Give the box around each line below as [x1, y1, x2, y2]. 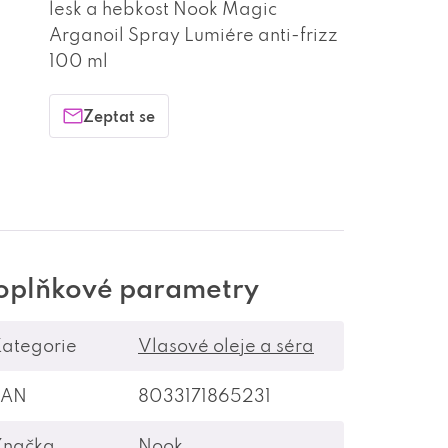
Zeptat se [83, 106, 155, 126]
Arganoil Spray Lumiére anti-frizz [49, 23, 338, 46]
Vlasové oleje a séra [138, 334, 314, 357]
